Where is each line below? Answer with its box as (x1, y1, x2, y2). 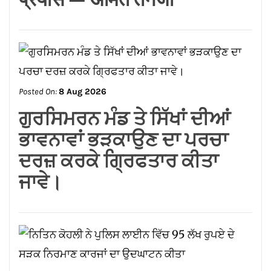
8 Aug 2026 (59, 167, 106, 178)
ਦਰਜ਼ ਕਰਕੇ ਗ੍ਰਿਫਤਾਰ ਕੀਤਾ (19, 44, 218, 71)
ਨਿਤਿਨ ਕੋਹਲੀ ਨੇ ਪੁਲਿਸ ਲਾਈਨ (19, 184, 235, 211)
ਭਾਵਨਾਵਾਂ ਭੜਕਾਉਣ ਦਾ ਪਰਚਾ (19, 23, 228, 50)
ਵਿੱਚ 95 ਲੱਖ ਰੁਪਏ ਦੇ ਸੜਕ (19, 206, 205, 232)
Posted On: (19, 167, 59, 178)
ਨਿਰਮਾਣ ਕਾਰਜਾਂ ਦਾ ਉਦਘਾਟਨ (19, 227, 231, 253)
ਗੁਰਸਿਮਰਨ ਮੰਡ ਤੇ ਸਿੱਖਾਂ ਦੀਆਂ (19, 2, 230, 28)
